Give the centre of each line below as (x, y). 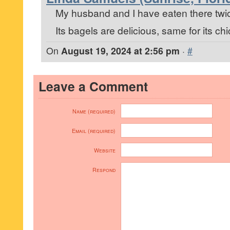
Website (105, 150)
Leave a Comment (93, 86)
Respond (104, 170)
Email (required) (94, 131)
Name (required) (94, 111)
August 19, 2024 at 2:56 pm (120, 51)
